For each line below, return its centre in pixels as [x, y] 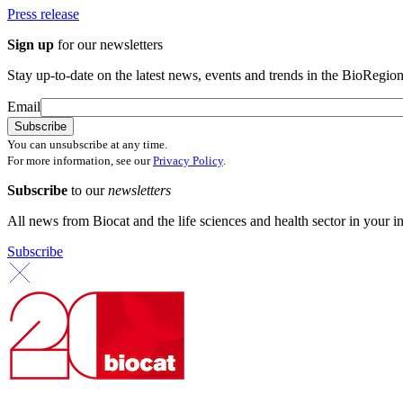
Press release [43, 14]
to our [90, 191]
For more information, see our [80, 161]
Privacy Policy [188, 161]
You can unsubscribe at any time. [87, 145]
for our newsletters [108, 45]
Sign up [31, 45]
